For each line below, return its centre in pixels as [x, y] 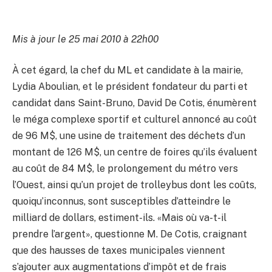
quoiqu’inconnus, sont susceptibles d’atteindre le [121, 202]
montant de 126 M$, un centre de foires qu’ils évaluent [135, 152]
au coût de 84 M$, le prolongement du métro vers [125, 169]
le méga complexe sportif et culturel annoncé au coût [134, 120]
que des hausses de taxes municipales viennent [119, 251]
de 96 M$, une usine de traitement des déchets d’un [129, 136]
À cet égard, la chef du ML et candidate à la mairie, [127, 70]
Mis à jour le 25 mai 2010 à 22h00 [85, 39]
